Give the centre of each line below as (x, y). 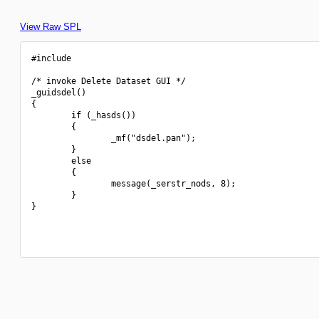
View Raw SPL (51, 27)
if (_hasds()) (84, 115)
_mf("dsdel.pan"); (114, 138)
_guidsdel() (59, 93)
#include (54, 58)
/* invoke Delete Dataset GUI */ (109, 81)
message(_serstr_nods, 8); (134, 184)
